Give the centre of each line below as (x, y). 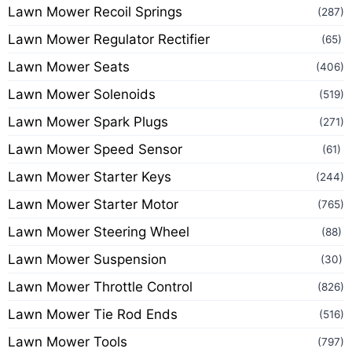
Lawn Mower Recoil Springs (95, 12)
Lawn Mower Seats (69, 67)
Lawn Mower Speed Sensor (95, 149)
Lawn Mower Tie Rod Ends (93, 314)
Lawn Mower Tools (68, 342)
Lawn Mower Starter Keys (90, 177)
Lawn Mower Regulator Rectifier (109, 39)
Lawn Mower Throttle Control (100, 287)
